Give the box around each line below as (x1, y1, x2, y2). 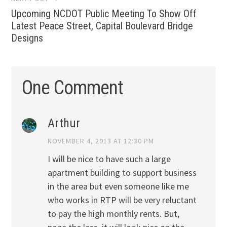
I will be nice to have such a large (47, 153, 171, 165)
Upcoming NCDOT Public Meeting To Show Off (11, 7, 197, 20)
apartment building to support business (47, 167, 197, 179)
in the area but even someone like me (47, 180, 189, 193)
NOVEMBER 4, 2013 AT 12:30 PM (47, 136, 154, 146)
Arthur (47, 116, 80, 131)
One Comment (21, 77, 123, 99)
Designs (11, 31, 44, 44)
